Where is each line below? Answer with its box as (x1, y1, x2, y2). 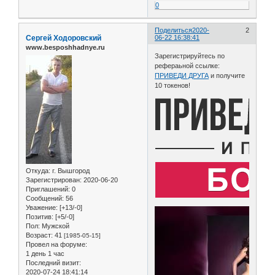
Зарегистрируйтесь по (155, 52, 225, 60)
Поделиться (155, 26, 193, 34)
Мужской (40, 222, 69, 230)
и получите (209, 71, 246, 79)
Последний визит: (26, 258, 81, 266)
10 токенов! (155, 81, 191, 89)
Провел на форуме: (26, 240, 87, 248)
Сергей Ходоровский (26, 34, 101, 43)
